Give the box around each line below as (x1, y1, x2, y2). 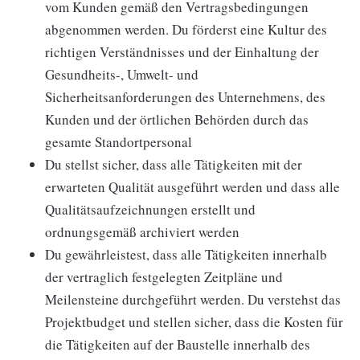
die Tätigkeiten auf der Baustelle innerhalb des (45, 335, 310, 354)
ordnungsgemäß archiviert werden (45, 223, 239, 241)
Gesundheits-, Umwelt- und (45, 65, 198, 84)
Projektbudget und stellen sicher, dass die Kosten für (45, 313, 343, 331)
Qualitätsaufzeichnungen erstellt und (45, 200, 256, 219)
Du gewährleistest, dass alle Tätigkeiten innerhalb (45, 245, 327, 264)
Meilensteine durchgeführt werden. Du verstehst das (45, 290, 341, 309)
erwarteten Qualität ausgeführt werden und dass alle (45, 178, 340, 196)
